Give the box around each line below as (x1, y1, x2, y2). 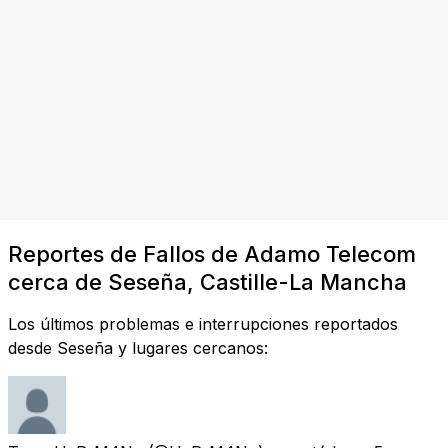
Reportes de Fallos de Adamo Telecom (8, 240, 416, 267)
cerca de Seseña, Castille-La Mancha (8, 268, 407, 295)
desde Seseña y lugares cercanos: (8, 337, 268, 358)
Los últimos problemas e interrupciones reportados (8, 313, 398, 334)
